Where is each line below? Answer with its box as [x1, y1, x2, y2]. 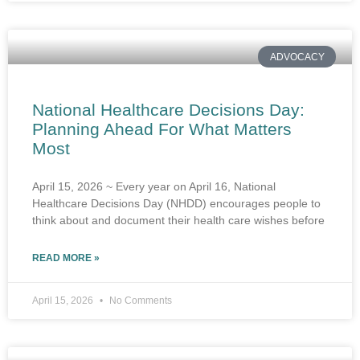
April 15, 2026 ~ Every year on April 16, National [32, 180, 276, 194]
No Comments [107, 295, 172, 307]
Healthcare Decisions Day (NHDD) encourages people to [32, 197, 321, 211]
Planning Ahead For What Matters [32, 120, 292, 139]
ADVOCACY [269, 51, 325, 63]
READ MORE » [32, 252, 100, 264]
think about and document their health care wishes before [32, 214, 325, 227]
